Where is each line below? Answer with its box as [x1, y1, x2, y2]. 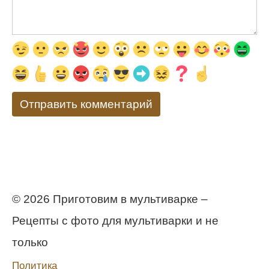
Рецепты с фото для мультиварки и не [12, 214, 219, 227]
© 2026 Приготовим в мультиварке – [12, 192, 208, 205]
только [12, 235, 48, 249]
